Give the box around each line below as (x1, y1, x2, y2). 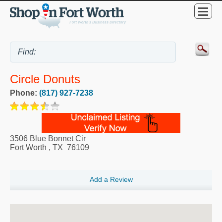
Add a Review (89, 175, 133, 183)
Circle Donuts (10, 72, 80, 86)
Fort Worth (10, 143, 47, 152)
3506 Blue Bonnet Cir (10, 134, 86, 143)
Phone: (10, 88, 39, 97)
